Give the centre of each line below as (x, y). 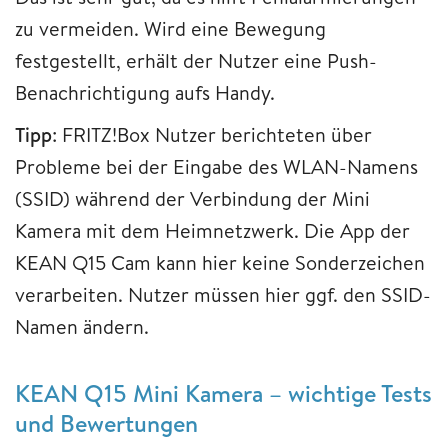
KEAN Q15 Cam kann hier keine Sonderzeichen (220, 263)
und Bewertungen (106, 423)
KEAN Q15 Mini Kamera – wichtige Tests (223, 393)
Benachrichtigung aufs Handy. (145, 93)
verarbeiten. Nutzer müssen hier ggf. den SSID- (223, 295)
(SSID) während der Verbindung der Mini (192, 199)
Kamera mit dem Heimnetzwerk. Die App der (212, 231)
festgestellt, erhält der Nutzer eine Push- (196, 61)
